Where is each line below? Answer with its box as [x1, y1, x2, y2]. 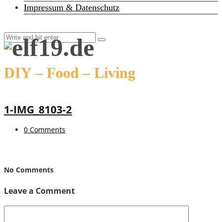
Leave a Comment [4, 185, 75, 197]
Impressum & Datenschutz [24, 2, 119, 12]
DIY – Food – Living [4, 64, 135, 81]
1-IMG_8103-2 [4, 102, 72, 116]
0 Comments [24, 125, 65, 135]
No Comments [4, 165, 54, 174]
